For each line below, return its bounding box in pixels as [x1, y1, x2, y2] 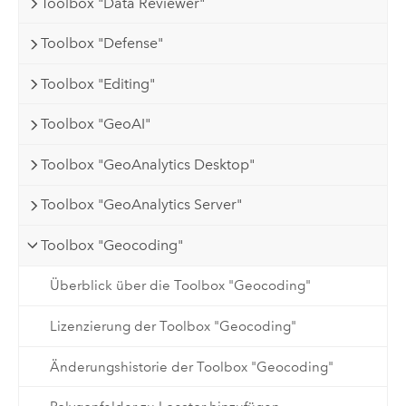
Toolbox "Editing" [41, 74, 156, 92]
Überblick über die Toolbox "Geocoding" [49, 277, 311, 295]
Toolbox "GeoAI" [41, 115, 151, 133]
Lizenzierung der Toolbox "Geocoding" [49, 318, 296, 335]
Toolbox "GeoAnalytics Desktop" [41, 155, 256, 173]
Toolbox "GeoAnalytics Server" [41, 196, 243, 214]
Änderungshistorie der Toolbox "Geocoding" [49, 358, 333, 375]
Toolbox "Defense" [41, 34, 164, 53]
